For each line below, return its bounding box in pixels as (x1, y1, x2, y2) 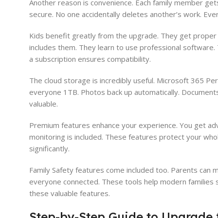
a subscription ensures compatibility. (29, 54, 151, 64)
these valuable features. (29, 188, 110, 199)
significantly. (29, 144, 70, 154)
